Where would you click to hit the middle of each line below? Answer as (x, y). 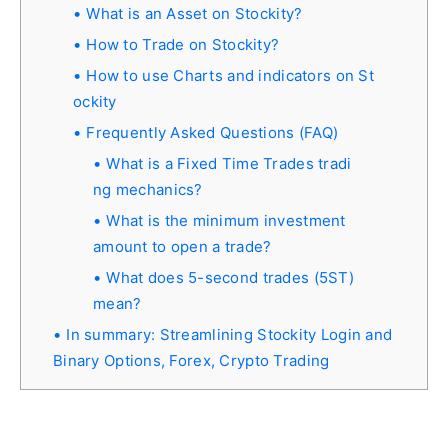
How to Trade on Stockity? (183, 44)
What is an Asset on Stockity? (194, 13)
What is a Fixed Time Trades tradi (229, 163)
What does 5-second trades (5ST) (230, 277)
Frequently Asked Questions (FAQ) (212, 132)
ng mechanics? (148, 189)
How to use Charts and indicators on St (230, 75)
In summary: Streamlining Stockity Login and (229, 334)
